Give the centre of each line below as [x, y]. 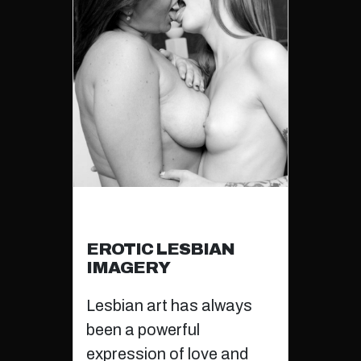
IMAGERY [128, 267]
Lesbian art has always [169, 305]
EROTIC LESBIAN [160, 249]
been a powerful [143, 329]
